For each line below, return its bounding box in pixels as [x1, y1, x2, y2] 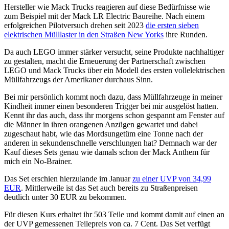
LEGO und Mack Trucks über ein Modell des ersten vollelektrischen [4, 66, 225, 75]
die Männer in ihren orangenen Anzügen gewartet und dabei [4, 120, 198, 129]
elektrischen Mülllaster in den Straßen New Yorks [4, 30, 164, 39]
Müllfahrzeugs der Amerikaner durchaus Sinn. [4, 75, 153, 84]
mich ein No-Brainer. [4, 157, 72, 166]
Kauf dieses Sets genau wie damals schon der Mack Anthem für [4, 148, 210, 157]
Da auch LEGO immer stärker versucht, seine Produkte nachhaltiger [4, 48, 224, 57]
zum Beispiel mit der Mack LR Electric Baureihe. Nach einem [4, 12, 204, 21]
